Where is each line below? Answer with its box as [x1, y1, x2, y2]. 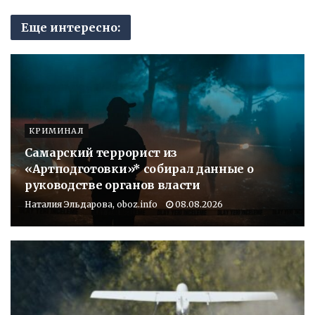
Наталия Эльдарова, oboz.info [25, 198, 157, 210]
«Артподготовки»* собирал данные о [25, 161, 254, 176]
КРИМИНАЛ [29, 125, 84, 136]
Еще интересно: [21, 20, 120, 34]
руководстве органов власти [25, 177, 200, 192]
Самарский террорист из [25, 145, 177, 160]
